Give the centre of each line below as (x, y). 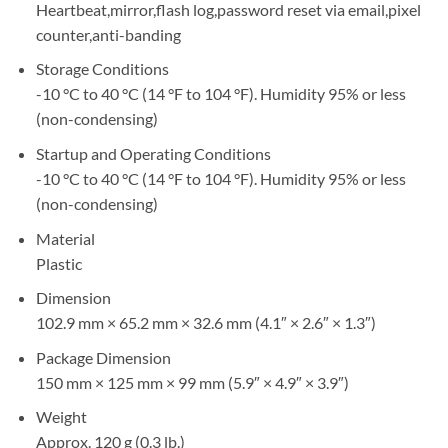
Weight (61, 417)
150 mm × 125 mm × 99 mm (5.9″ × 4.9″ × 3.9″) (192, 382)
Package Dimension (103, 357)
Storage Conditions (102, 69)
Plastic (58, 263)
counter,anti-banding (108, 34)
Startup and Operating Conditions (153, 153)
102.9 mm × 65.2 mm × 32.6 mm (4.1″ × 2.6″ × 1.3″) (205, 323)
